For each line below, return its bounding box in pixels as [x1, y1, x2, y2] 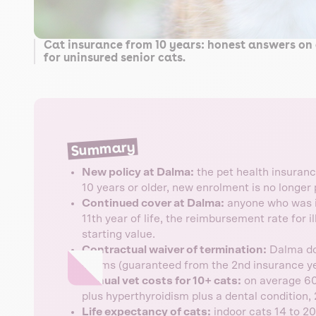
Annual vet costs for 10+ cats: [82, 275, 241, 287]
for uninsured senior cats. [44, 51, 186, 65]
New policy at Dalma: [82, 166, 194, 178]
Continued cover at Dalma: [82, 197, 224, 209]
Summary [70, 138, 135, 160]
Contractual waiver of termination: [82, 244, 267, 256]
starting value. [82, 229, 155, 241]
